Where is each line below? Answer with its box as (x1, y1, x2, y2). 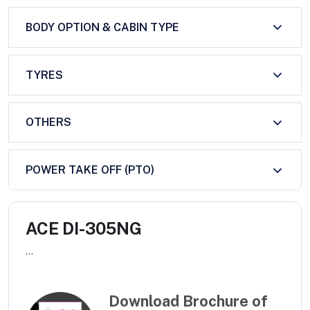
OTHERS (26, 116, 71, 129)
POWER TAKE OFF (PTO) (26, 163, 154, 177)
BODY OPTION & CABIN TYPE (26, 20, 179, 34)
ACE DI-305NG (26, 219, 142, 239)
